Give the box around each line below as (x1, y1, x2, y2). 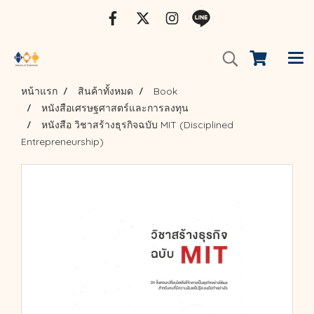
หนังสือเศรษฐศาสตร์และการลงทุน (41, 102, 189, 114)
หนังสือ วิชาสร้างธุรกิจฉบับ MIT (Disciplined (41, 118, 233, 131)
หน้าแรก (21, 85, 57, 97)
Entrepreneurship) (21, 135, 104, 148)
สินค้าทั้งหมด (78, 85, 133, 97)
